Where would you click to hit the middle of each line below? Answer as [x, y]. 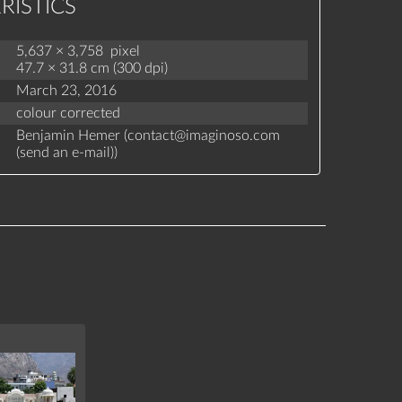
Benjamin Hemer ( [71, 135]
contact [150, 135]
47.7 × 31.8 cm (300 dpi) [92, 69]
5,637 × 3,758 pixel [78, 52]
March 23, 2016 [66, 90]
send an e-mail [65, 152]
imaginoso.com [232, 135]
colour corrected [68, 114]
